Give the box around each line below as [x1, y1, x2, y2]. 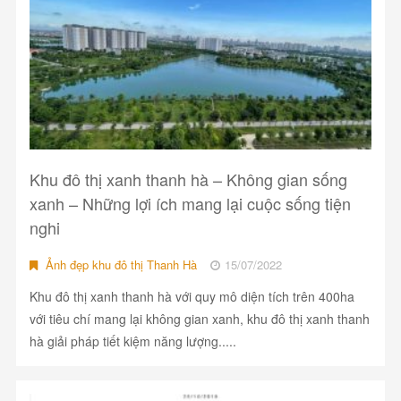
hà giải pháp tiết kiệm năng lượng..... [29, 332, 236, 351]
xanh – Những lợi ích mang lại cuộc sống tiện [29, 192, 351, 216]
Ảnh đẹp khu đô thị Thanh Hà [41, 256, 197, 274]
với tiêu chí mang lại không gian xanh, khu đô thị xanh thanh [29, 310, 370, 328]
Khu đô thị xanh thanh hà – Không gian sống [29, 167, 347, 192]
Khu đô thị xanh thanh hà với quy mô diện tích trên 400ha [29, 287, 354, 306]
